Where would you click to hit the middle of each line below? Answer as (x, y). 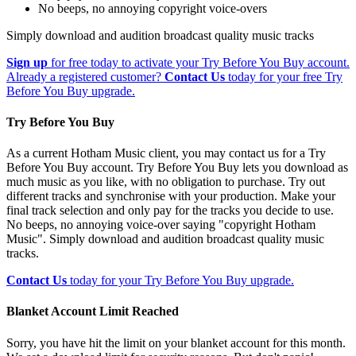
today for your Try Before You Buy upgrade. (180, 281)
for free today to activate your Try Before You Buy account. (199, 62)
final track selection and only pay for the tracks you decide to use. (170, 211)
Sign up (27, 62)
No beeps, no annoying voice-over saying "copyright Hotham (161, 225)
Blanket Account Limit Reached (93, 311)
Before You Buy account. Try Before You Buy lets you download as (177, 168)
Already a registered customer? (85, 76)
